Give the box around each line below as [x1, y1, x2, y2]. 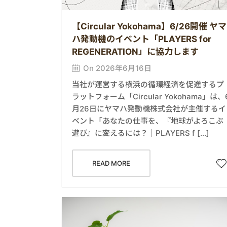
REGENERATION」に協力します [72, 47, 199, 57]
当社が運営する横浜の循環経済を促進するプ [72, 80, 224, 90]
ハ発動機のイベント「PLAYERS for [72, 34, 211, 45]
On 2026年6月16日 [83, 63, 152, 73]
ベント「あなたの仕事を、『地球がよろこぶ [72, 116, 223, 126]
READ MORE [92, 159, 130, 168]
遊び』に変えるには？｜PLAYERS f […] [72, 128, 209, 138]
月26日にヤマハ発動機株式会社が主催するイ [72, 104, 226, 114]
